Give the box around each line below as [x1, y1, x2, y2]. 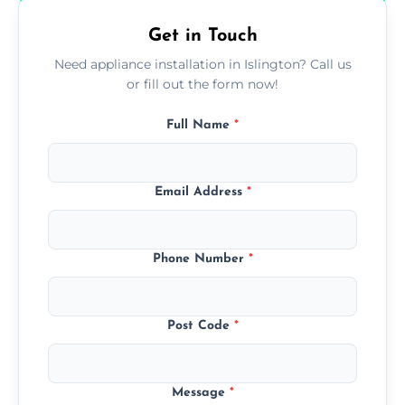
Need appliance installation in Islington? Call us [53, 55, 352, 72]
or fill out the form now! [127, 75, 278, 92]
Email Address [154, 184, 247, 199]
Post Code [166, 318, 234, 333]
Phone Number [152, 251, 249, 266]
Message [171, 385, 230, 400]
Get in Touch [147, 26, 258, 45]
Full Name [166, 118, 234, 132]
